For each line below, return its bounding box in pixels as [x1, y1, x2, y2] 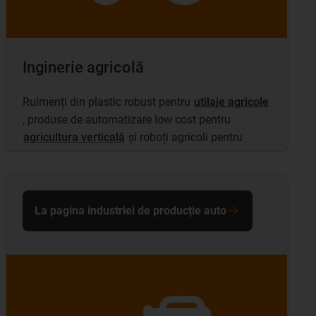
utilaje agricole [194, 95, 269, 109]
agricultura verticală [23, 130, 125, 144]
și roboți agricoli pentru [126, 130, 243, 144]
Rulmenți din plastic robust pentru [23, 95, 193, 109]
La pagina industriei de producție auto [35, 204, 226, 218]
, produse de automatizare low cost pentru [23, 112, 233, 126]
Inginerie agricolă [23, 59, 144, 77]
